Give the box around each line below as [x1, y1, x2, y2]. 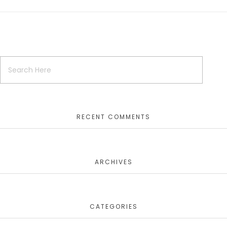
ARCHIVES [94, 157, 133, 166]
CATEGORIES [89, 202, 138, 211]
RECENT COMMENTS [77, 112, 150, 122]
